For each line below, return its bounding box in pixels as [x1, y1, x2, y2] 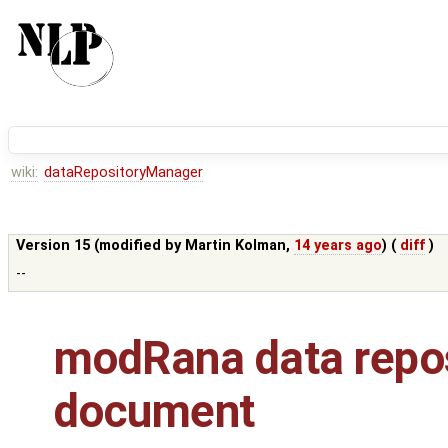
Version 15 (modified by [16, 237, 186, 255]
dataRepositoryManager [43, 164, 203, 182]
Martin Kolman [185, 237, 287, 255]
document [54, 385, 255, 439]
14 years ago [294, 237, 383, 255]
